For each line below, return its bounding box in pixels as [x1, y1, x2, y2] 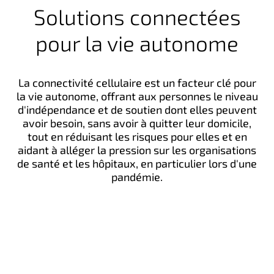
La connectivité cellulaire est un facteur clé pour [18, 76, 256, 89]
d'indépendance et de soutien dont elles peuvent [17, 103, 257, 116]
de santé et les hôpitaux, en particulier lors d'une [17, 157, 257, 170]
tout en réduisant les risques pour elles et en [27, 130, 247, 143]
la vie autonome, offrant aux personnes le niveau [16, 89, 258, 103]
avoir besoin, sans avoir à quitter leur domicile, [23, 116, 251, 130]
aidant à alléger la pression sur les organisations [18, 143, 256, 157]
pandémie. [111, 170, 163, 183]
